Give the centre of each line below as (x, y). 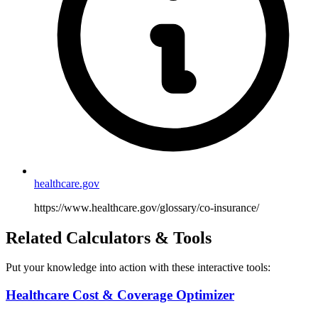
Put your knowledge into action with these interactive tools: (138, 268)
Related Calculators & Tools (109, 237)
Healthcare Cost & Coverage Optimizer (120, 295)
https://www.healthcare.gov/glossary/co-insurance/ (147, 207)
